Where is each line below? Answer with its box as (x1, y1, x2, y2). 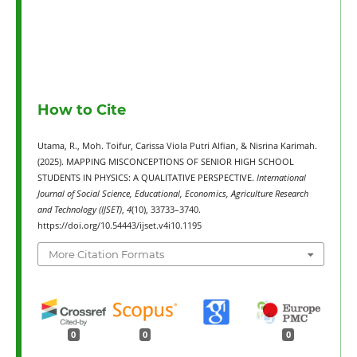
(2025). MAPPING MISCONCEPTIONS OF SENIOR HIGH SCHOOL (37, 156, 294, 168)
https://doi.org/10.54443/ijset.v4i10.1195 (37, 220, 202, 232)
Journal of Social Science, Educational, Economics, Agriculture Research (37, 188, 308, 200)
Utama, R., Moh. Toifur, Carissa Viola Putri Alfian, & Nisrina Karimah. (37, 140, 317, 152)
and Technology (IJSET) (37, 204, 122, 216)
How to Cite (37, 101, 126, 120)
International (256, 172, 306, 184)
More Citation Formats (48, 247, 164, 261)
